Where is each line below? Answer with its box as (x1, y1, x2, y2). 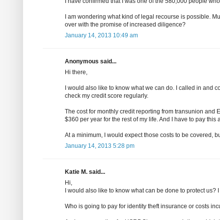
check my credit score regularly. (65, 92, 148, 100)
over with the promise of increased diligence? (65, 21, 186, 28)
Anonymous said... (65, 58, 116, 65)
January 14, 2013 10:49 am (65, 32, 138, 39)
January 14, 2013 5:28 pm (65, 142, 135, 150)
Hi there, (65, 69, 87, 76)
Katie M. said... (65, 168, 105, 176)
